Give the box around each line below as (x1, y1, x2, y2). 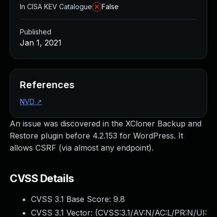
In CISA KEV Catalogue (20, 2, 92, 11)
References (20, 79, 75, 91)
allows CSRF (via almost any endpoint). (10, 143, 154, 153)
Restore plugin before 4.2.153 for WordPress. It (10, 131, 183, 140)
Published (20, 28, 51, 36)
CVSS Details (10, 172, 74, 185)
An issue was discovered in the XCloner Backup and (10, 119, 201, 128)
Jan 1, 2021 (20, 38, 62, 47)
